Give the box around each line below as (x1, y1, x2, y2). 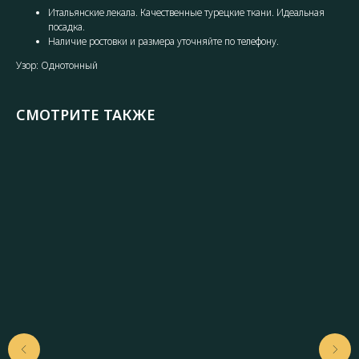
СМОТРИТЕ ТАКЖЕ (16, 104, 155, 124)
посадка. (48, 19, 85, 34)
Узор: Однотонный (16, 58, 98, 72)
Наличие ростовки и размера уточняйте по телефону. (48, 34, 279, 48)
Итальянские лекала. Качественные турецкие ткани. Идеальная (48, 5, 325, 19)
